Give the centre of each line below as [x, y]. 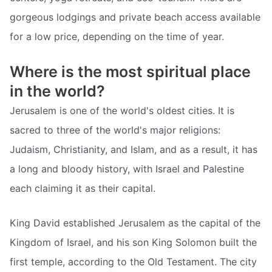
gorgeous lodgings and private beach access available [135, 17]
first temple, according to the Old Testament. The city [133, 262]
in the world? [57, 91]
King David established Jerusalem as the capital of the [135, 223]
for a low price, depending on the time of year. [117, 36]
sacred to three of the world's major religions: [115, 130]
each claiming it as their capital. [83, 188]
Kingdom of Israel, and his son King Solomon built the [133, 243]
